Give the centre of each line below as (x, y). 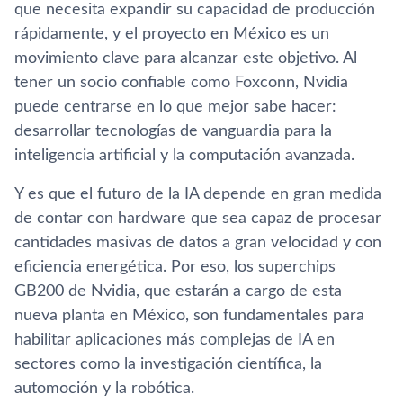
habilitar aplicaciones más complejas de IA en (175, 340)
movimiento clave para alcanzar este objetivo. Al (186, 58)
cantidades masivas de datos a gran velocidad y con (198, 242)
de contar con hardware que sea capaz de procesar (198, 218)
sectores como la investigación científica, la (168, 364)
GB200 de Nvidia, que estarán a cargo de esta (178, 291)
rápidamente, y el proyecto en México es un (172, 34)
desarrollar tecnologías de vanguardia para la (173, 131)
